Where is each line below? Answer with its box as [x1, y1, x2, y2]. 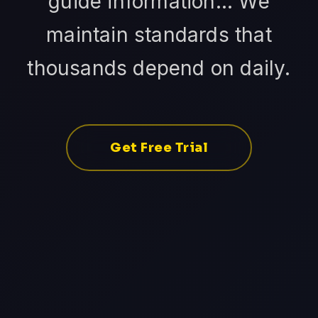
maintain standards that [46, 22, 272, 47]
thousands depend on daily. [27, 55, 291, 80]
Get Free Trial [110, 139, 208, 155]
